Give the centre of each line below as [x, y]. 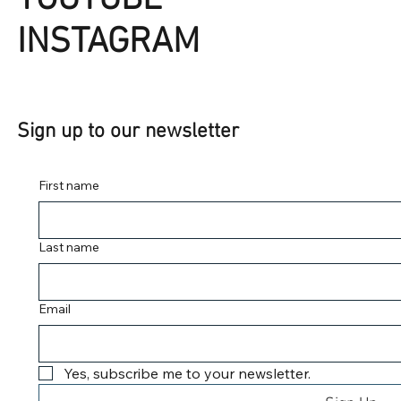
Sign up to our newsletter [128, 131]
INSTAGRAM [108, 43]
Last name [68, 247]
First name [68, 186]
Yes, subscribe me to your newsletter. [187, 374]
